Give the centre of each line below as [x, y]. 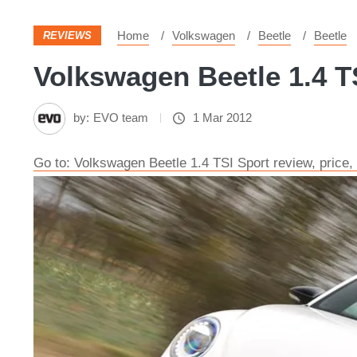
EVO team [121, 118]
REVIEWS [67, 35]
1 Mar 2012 [222, 118]
